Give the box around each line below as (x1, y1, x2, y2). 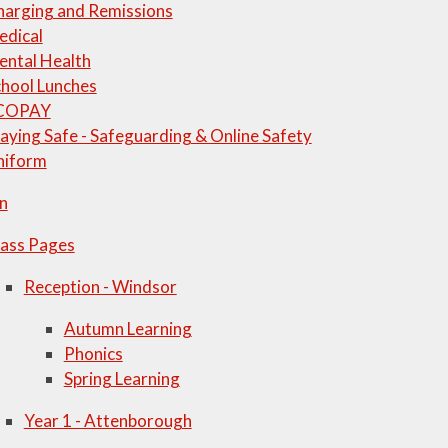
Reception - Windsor (23, 276, 177, 297)
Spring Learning (63, 368, 180, 389)
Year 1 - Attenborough (23, 410, 192, 431)
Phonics (63, 343, 123, 364)
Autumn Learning (63, 318, 192, 339)
